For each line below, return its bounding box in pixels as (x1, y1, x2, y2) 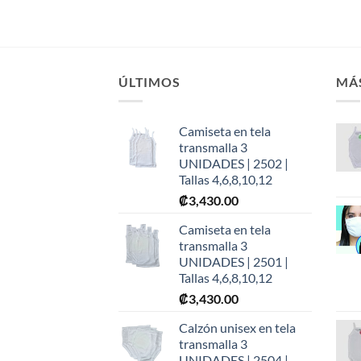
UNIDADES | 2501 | (179, 254, 288, 270)
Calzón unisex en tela (179, 320, 296, 336)
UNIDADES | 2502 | (179, 156, 288, 172)
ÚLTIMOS (118, 73, 180, 89)
